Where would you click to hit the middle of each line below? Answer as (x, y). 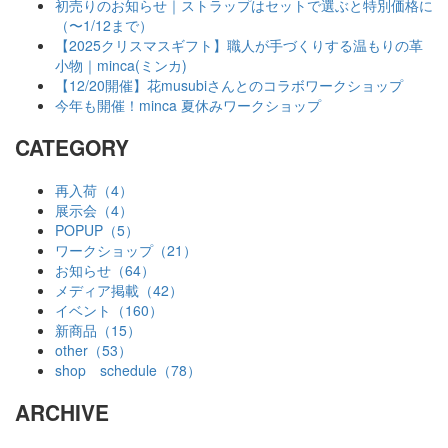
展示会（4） (94, 209)
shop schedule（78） (128, 369)
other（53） (93, 349)
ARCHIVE (62, 411)
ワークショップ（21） (126, 249)
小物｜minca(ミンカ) (121, 64)
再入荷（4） (94, 189)
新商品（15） (98, 329)
